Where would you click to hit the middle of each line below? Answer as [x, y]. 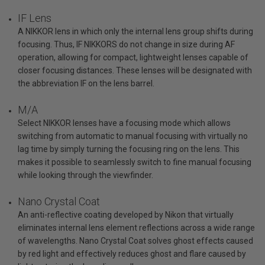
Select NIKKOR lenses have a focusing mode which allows [124, 123]
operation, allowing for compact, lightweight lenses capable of [133, 58]
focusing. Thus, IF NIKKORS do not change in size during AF [126, 45]
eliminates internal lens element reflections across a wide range [136, 228]
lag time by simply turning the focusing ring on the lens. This [129, 149]
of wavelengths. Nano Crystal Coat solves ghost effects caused [135, 241]
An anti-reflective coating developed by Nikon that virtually [126, 215]
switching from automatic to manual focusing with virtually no [133, 136]
